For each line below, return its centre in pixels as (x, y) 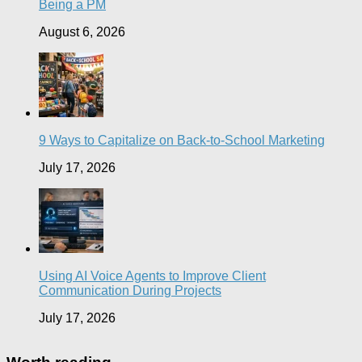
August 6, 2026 (82, 32)
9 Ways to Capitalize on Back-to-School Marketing (182, 141)
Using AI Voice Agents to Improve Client (152, 276)
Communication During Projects (130, 291)
